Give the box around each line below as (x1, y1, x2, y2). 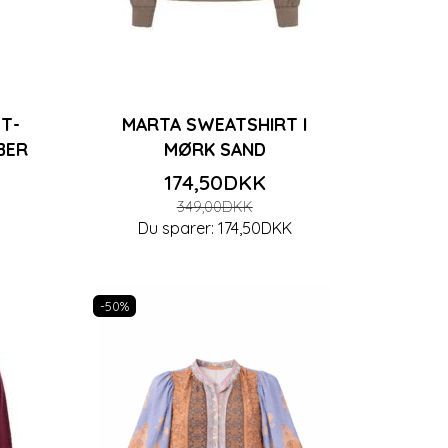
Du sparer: (137, 217, 218, 238)
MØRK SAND (163, 137, 266, 160)
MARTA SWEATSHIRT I (122, 112, 308, 135)
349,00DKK (176, 197, 253, 216)
